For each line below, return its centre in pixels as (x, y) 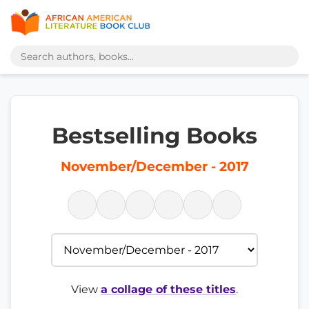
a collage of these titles (168, 289)
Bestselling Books (154, 136)
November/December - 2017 (154, 167)
